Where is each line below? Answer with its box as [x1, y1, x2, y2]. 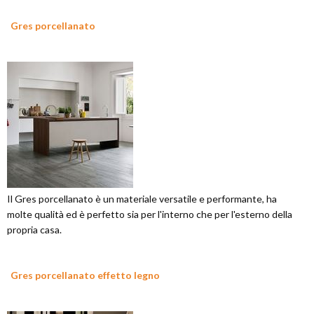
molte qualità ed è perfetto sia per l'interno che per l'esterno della [7, 208, 292, 220]
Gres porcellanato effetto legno [11, 269, 160, 281]
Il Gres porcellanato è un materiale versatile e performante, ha [7, 193, 277, 205]
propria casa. [7, 224, 62, 235]
